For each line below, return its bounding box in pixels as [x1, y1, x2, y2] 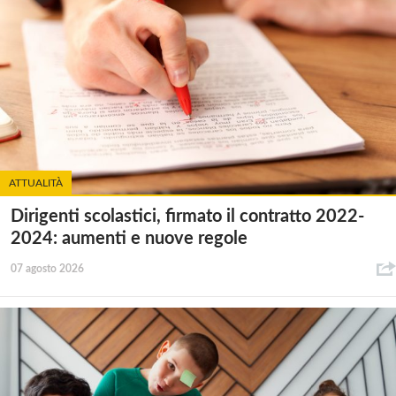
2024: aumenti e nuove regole [11, 230, 247, 248]
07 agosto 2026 [11, 263, 84, 275]
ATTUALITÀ [9, 178, 63, 189]
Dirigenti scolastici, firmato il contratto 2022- [11, 208, 364, 226]
